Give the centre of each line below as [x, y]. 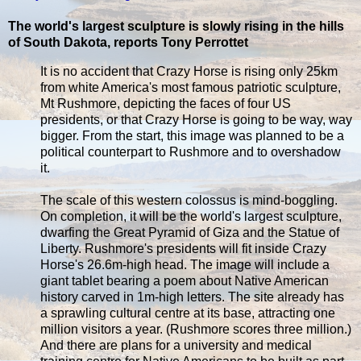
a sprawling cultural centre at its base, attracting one [188, 313]
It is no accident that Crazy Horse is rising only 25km [189, 71]
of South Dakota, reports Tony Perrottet [128, 42]
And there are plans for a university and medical [176, 345]
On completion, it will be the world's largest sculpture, [191, 216]
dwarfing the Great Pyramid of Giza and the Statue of [190, 232]
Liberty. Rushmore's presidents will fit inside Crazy [183, 248]
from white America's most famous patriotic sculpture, [191, 87]
